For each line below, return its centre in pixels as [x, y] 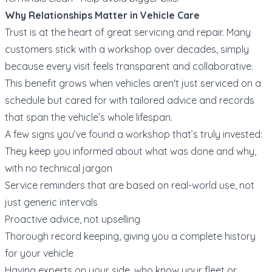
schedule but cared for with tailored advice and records [130, 100]
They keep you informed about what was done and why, [131, 151]
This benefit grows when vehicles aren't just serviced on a [133, 83]
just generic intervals [51, 202]
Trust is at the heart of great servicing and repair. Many [128, 32]
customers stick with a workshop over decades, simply [127, 49]
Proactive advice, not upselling [73, 219]
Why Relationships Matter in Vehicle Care [102, 15]
